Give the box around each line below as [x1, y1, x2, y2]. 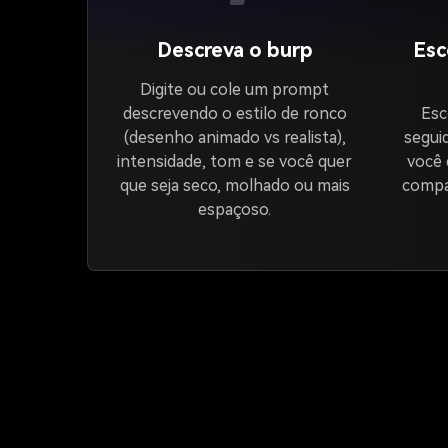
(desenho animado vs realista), [123, 128, 346, 147]
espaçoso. [198, 200, 272, 219]
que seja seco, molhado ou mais [119, 176, 350, 195]
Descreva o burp [156, 38, 313, 62]
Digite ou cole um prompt [140, 80, 330, 99]
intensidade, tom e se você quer [117, 152, 353, 171]
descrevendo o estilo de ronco [122, 104, 347, 123]
